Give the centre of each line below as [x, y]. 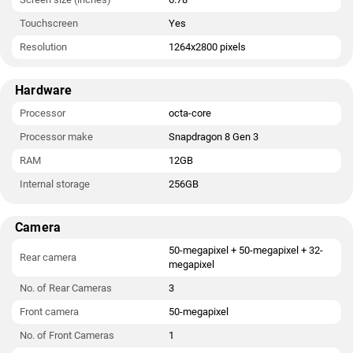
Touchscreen [49, 23]
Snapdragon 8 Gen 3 [214, 137]
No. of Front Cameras [67, 335]
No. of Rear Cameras [66, 288]
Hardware [44, 90]
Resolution [43, 47]
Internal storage [55, 184]
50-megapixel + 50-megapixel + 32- [246, 250]
